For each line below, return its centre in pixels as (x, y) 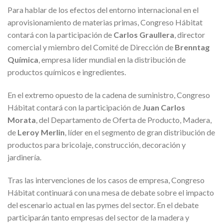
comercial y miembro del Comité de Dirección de (91, 47)
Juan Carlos (164, 107)
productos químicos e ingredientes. (67, 72)
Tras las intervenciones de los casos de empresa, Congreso (106, 180)
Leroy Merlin (41, 132)
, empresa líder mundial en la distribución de (112, 60)
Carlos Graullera (144, 35)
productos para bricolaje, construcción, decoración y (97, 144)
